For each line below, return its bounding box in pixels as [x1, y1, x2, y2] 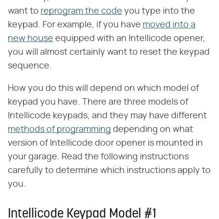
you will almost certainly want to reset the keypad [8, 47, 210, 57]
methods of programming [8, 125, 111, 134]
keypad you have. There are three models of [8, 97, 188, 107]
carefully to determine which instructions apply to [8, 166, 211, 175]
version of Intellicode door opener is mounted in [8, 138, 203, 148]
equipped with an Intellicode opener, [53, 34, 205, 43]
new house [8, 34, 53, 43]
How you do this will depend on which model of [8, 84, 199, 93]
